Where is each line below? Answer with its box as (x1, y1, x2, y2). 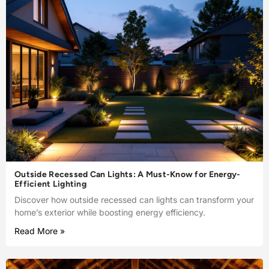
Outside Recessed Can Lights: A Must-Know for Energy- (14, 169, 241, 180)
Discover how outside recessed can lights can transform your (14, 195, 254, 205)
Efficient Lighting (14, 179, 87, 190)
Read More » (14, 226, 65, 237)
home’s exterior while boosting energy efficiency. (14, 207, 205, 218)
